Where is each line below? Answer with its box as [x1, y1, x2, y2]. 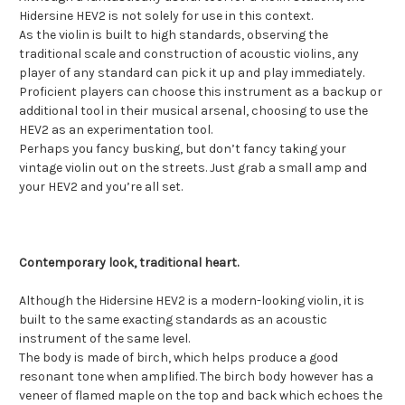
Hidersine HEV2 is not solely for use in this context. [19, 8, 313, 24]
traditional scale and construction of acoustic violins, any [19, 46, 359, 62]
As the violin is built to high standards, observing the [19, 27, 328, 43]
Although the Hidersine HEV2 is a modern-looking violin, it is [19, 293, 364, 309]
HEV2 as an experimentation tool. [19, 122, 215, 138]
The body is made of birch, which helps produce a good [19, 350, 338, 366]
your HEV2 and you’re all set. [19, 179, 183, 195]
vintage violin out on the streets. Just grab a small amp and [19, 160, 367, 176]
